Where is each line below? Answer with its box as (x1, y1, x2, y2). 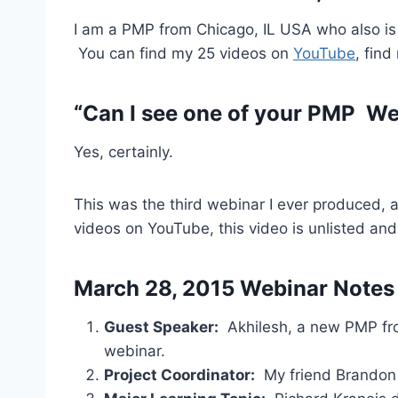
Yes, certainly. (74, 143, 173, 161)
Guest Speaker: (104, 318, 219, 336)
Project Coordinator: (104, 366, 255, 384)
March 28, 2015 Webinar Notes (74, 275, 394, 301)
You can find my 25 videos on (74, 44, 293, 62)
